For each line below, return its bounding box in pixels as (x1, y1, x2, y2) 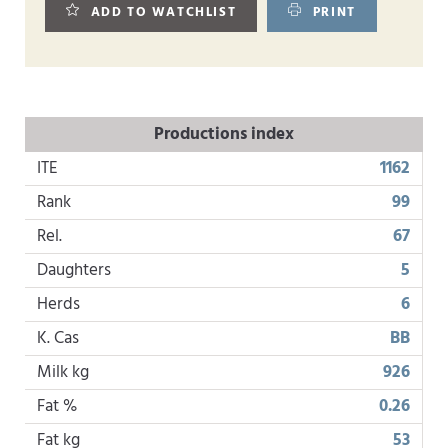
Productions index (154, 121, 294, 148)
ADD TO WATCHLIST (90, 2, 237, 23)
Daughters (37, 257, 111, 284)
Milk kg (37, 359, 89, 386)
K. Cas (37, 325, 79, 352)
